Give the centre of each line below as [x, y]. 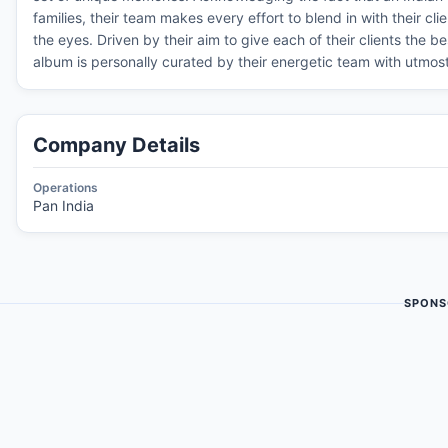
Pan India [63, 206]
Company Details [116, 145]
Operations [65, 188]
